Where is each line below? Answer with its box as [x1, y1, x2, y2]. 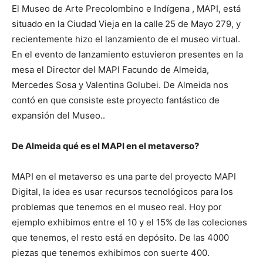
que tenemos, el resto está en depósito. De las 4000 [12, 232, 229, 244]
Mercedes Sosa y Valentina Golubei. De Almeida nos [12, 79, 228, 91]
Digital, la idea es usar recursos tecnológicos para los [12, 186, 233, 198]
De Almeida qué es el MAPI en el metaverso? [12, 140, 199, 152]
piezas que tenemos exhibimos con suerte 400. [12, 247, 210, 259]
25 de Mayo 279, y [165, 18, 241, 30]
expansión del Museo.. [12, 110, 105, 122]
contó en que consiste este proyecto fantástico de [12, 95, 220, 106]
